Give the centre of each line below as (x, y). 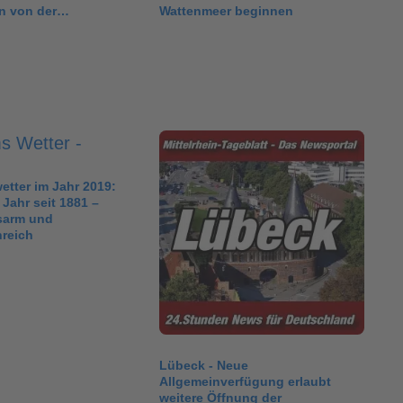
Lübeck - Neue (204, 366)
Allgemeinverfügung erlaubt (246, 382)
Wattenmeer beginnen (227, 10)
